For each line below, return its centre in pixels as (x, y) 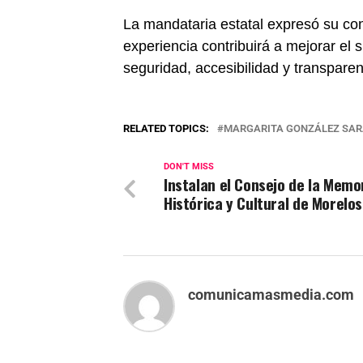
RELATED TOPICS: (166, 128)
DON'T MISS (189, 167)
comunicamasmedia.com (271, 295)
